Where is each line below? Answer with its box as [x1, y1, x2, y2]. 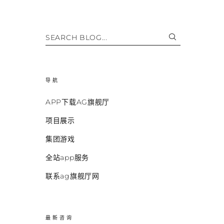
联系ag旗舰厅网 [45, 171, 99, 181]
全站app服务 [45, 153, 89, 162]
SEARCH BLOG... [45, 32, 107, 42]
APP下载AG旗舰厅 [45, 97, 109, 107]
